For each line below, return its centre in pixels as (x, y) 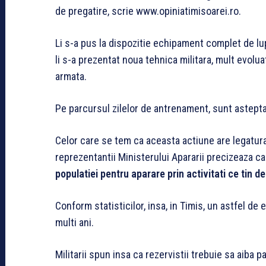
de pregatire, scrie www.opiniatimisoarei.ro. (148, 11)
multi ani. (75, 222)
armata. (71, 76)
